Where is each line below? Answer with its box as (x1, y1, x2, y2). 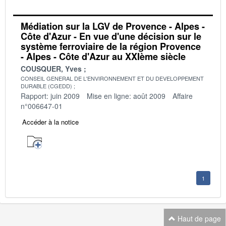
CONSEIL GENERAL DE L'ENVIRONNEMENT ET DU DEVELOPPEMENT (21, 74, 204, 82)
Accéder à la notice (22, 117, 79, 127)
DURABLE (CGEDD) (21, 81, 72, 90)
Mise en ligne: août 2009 (87, 90, 165, 101)
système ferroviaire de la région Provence (21, 39, 201, 53)
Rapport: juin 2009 (21, 90, 80, 101)
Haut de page (176, 213, 221, 223)
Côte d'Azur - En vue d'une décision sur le (21, 29, 201, 43)
